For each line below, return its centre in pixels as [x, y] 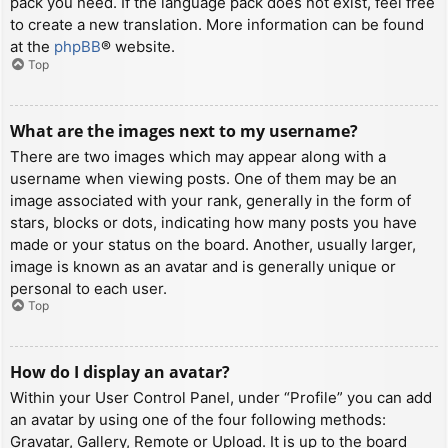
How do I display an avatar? [120, 372]
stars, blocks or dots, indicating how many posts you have [213, 222]
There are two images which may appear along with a [198, 156]
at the [32, 47]
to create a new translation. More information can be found [217, 25]
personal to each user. [88, 288]
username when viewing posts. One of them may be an [203, 178]
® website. [138, 47]
